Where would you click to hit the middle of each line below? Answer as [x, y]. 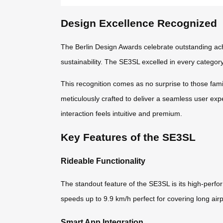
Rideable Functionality [103, 161]
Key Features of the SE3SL [128, 137]
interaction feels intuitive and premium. [121, 114]
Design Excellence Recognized [139, 23]
